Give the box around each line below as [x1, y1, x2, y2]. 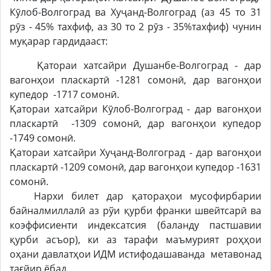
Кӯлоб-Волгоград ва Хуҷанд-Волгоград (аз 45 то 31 [10, 5, 261, 19]
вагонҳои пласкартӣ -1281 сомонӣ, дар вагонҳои [10, 73, 261, 87]
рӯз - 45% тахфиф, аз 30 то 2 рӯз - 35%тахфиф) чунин [10, 19, 261, 33]
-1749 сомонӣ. [10, 131, 76, 145]
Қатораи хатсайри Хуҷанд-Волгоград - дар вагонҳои [10, 145, 261, 159]
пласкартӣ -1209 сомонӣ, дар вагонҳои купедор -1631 [10, 160, 261, 174]
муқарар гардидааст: [10, 34, 108, 48]
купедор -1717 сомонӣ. [10, 87, 119, 101]
